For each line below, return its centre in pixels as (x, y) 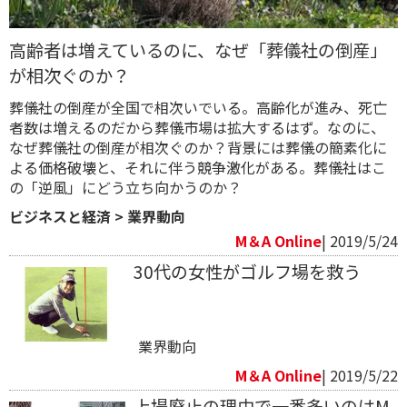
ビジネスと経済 (60, 216)
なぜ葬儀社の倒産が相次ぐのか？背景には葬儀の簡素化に (198, 147)
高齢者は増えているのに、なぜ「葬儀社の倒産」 (198, 50)
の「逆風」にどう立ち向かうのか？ (125, 187)
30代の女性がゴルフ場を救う (247, 271)
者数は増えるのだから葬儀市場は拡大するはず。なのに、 (197, 127)
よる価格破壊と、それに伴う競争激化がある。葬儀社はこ (198, 167)
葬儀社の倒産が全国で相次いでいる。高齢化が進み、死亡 (198, 107)
